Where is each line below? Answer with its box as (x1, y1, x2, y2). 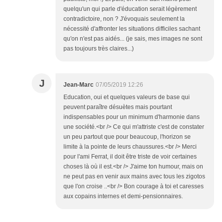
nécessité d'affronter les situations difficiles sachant (63, 25, 200, 33)
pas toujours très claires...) (63, 45, 134, 53)
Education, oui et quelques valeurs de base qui (63, 94, 190, 101)
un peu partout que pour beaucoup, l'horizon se (63, 133, 191, 141)
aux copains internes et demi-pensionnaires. (63, 193, 183, 200)
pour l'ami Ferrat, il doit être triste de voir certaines (63, 153, 197, 161)
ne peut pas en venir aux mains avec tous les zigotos (63, 173, 205, 180)
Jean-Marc (63, 81, 94, 89)
